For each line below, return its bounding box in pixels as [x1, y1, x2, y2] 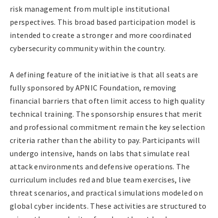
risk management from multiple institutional [10, 3, 170, 14]
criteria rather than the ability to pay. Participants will [10, 135, 200, 145]
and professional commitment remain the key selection [10, 122, 205, 132]
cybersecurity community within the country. [10, 43, 166, 53]
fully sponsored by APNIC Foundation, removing [10, 82, 177, 92]
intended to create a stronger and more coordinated [10, 30, 192, 40]
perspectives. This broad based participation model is [10, 17, 196, 27]
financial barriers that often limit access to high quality [10, 95, 205, 106]
